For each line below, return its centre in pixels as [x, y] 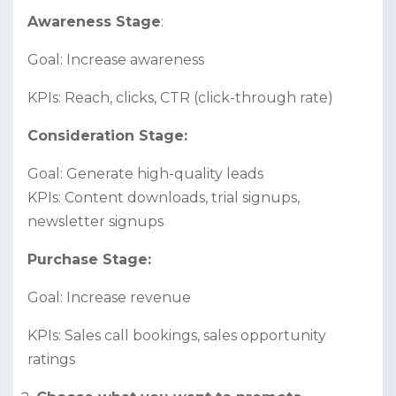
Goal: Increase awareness [118, 60]
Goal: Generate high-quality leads [145, 174]
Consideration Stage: [107, 136]
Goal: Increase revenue [109, 298]
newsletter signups [97, 222]
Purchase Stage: [89, 260]
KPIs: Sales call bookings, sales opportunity [177, 336]
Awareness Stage [94, 22]
